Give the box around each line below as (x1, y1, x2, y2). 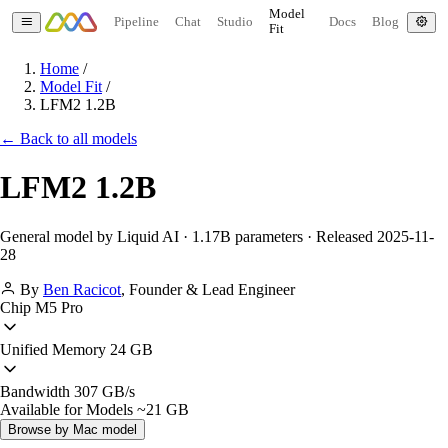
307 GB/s (70, 382, 135, 400)
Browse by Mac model (8, 421, 137, 437)
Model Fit (40, 78, 102, 95)
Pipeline (113, 14, 159, 29)
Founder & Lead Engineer (129, 280, 295, 298)
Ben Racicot (43, 280, 121, 298)
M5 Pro (31, 298, 83, 316)
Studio (216, 14, 253, 29)
